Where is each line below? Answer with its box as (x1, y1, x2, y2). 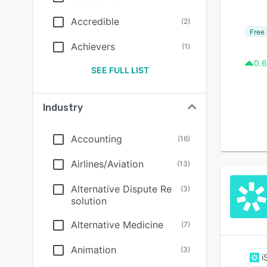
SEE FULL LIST (91, 65, 149, 75)
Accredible (71, 15, 119, 27)
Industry (43, 102, 83, 113)
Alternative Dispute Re (71, 183, 172, 195)
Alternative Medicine (71, 219, 163, 231)
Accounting (71, 133, 122, 145)
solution (71, 195, 107, 207)
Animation (71, 244, 116, 256)
